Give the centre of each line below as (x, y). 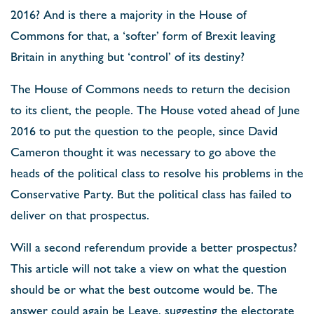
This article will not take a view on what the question (149, 267)
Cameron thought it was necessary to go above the (143, 151)
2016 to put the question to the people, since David (144, 130)
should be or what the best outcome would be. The (144, 288)
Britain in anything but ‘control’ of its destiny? (128, 56)
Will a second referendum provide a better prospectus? (154, 246)
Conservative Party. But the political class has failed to (151, 193)
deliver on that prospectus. (80, 214)
